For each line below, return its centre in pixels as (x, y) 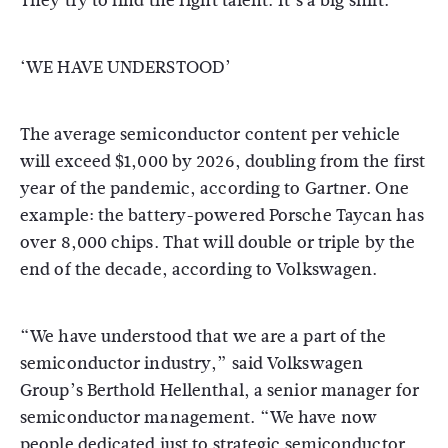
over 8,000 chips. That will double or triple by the (218, 242)
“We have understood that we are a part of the (203, 336)
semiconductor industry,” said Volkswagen (192, 363)
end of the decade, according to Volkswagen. (199, 269)
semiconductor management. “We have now (198, 417)
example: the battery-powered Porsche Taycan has (222, 215)
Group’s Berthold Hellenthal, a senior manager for (219, 390)
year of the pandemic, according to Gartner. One (214, 188)
